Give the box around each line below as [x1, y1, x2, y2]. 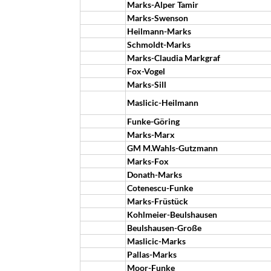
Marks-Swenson [127, 13, 188, 23]
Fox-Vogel [127, 66, 165, 76]
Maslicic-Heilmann [127, 97, 198, 108]
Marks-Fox [127, 156, 169, 166]
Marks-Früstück [127, 196, 188, 206]
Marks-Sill [127, 79, 166, 90]
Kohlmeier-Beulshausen [127, 209, 217, 220]
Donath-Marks [127, 169, 182, 180]
